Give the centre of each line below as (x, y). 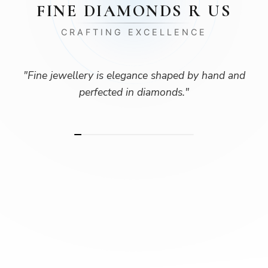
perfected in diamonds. (132, 92)
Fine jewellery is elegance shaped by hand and (136, 75)
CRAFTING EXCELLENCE (134, 32)
